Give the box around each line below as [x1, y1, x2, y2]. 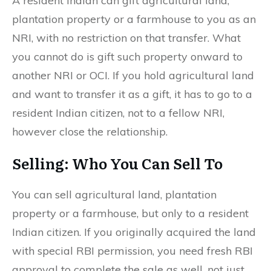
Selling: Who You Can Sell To [12, 152, 223, 174]
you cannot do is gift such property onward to [12, 49, 243, 64]
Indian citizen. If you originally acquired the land [12, 224, 256, 239]
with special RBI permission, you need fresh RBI [12, 243, 253, 258]
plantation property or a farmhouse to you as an [12, 11, 256, 26]
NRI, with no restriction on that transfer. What [12, 30, 241, 45]
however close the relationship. [12, 124, 168, 139]
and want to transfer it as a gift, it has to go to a [12, 87, 252, 101]
